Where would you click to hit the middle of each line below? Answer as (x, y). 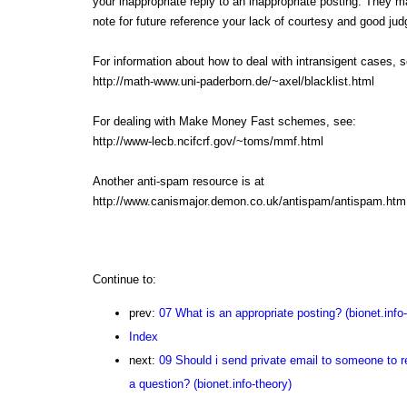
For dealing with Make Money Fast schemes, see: (224, 122)
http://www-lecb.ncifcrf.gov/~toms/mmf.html (208, 142)
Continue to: (124, 280)
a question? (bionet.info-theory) (210, 384)
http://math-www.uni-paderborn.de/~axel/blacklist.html (233, 82)
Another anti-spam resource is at (178, 182)
